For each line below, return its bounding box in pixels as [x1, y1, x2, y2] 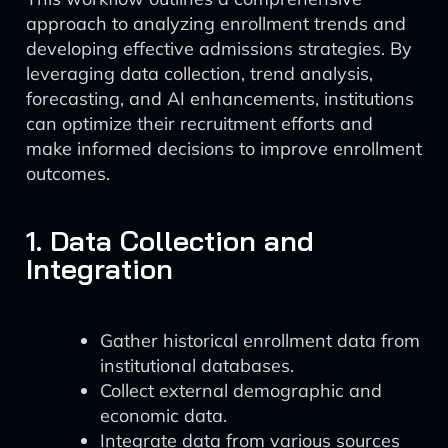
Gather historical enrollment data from [100, 329, 420, 352]
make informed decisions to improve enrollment [26, 137, 422, 160]
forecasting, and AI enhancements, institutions [26, 87, 414, 110]
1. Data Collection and [26, 223, 314, 258]
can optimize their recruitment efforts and [26, 112, 373, 135]
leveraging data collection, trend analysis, [26, 62, 373, 85]
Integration [26, 251, 173, 286]
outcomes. [26, 162, 110, 185]
